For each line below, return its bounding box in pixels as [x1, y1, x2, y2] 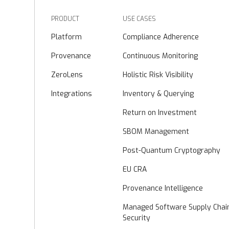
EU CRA [123, 164, 147, 174]
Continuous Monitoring [123, 51, 198, 61]
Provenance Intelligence [123, 183, 203, 193]
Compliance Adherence [123, 32, 199, 42]
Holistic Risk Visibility [123, 70, 194, 80]
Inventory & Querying [123, 88, 194, 99]
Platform [51, 32, 82, 42]
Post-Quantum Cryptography [123, 145, 221, 155]
